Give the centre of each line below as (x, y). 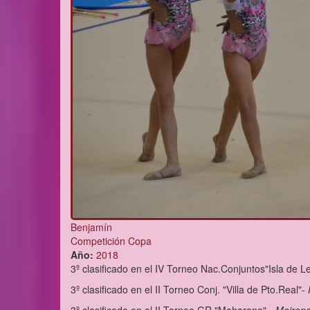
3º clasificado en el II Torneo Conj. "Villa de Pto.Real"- (189, 290)
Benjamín (91, 227)
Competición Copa (111, 241)
